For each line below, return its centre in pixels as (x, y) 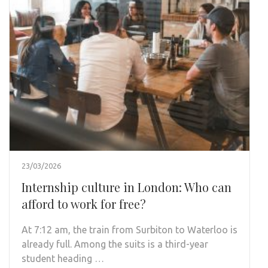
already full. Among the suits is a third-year (115, 244)
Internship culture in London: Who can (127, 187)
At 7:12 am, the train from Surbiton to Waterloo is (130, 229)
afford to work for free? (84, 203)
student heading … (63, 258)
